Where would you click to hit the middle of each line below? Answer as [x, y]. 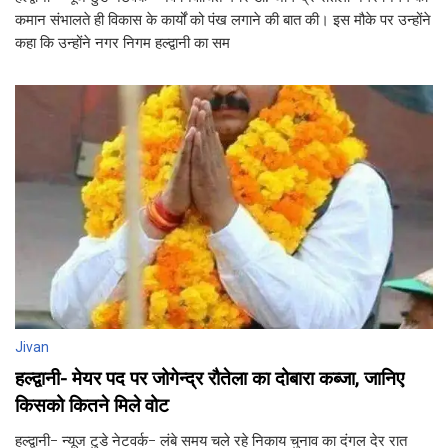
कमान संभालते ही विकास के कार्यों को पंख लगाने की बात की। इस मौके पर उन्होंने [223, 19]
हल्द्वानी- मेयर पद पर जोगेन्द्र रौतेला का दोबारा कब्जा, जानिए [209, 378]
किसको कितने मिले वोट [92, 405]
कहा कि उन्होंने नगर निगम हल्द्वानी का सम [122, 42]
